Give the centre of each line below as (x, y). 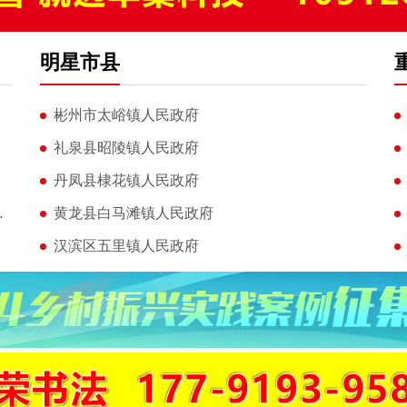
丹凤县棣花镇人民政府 (126, 180)
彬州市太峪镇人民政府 (126, 114)
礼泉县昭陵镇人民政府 (126, 147)
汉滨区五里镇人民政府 (126, 245)
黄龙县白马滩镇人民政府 (133, 213)
